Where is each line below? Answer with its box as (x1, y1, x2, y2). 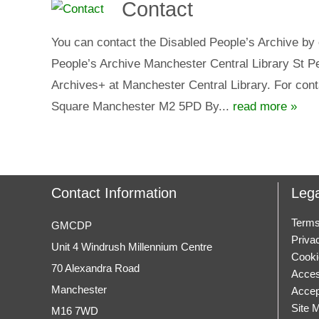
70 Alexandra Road (51, 261, 140, 274)
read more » (233, 99, 297, 113)
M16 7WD (51, 304, 98, 317)
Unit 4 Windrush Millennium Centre (51, 240, 212, 253)
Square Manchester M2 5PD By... (51, 99, 233, 113)
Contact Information (51, 185, 177, 202)
